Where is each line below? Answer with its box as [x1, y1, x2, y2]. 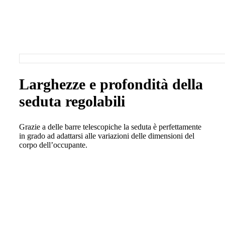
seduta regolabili [19, 93, 125, 110]
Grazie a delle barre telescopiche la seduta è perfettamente [19, 123, 201, 132]
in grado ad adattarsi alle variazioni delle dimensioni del [19, 132, 194, 141]
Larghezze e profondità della [19, 76, 203, 93]
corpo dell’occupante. [19, 141, 87, 150]
